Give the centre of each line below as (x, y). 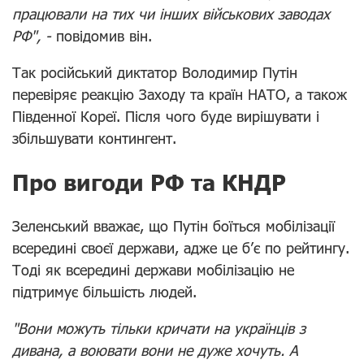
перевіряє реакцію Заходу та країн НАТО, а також (180, 94)
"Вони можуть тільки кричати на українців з (159, 328)
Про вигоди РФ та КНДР (149, 182)
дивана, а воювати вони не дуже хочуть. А (155, 350)
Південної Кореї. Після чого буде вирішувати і (166, 116)
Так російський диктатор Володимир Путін (155, 72)
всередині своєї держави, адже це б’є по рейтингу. (181, 247)
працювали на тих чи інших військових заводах (171, 13)
